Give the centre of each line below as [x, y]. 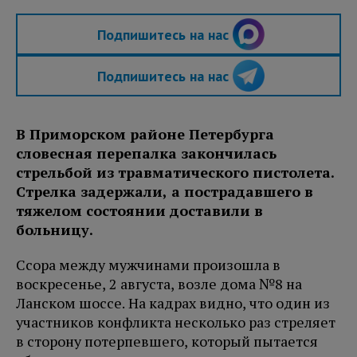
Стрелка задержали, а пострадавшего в [165, 192]
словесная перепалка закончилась [146, 153]
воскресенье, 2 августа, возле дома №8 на [159, 284]
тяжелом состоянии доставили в [139, 211]
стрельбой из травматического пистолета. [175, 173]
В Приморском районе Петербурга [145, 134]
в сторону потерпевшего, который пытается [167, 341]
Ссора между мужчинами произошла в [148, 265]
